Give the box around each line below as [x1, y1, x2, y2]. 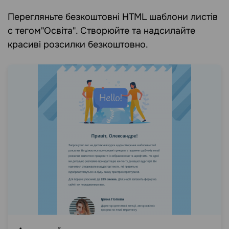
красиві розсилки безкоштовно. [8, 39, 148, 50]
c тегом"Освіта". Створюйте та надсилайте [8, 25, 195, 36]
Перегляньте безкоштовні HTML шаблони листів [8, 11, 218, 22]
